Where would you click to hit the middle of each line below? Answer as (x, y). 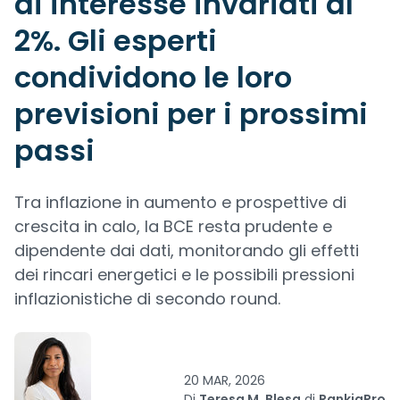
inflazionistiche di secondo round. (147, 299)
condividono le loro (153, 77)
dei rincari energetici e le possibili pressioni (184, 275)
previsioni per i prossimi (191, 114)
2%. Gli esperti (116, 41)
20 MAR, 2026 (225, 380)
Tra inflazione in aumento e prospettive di (180, 202)
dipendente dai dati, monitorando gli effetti (187, 250)
